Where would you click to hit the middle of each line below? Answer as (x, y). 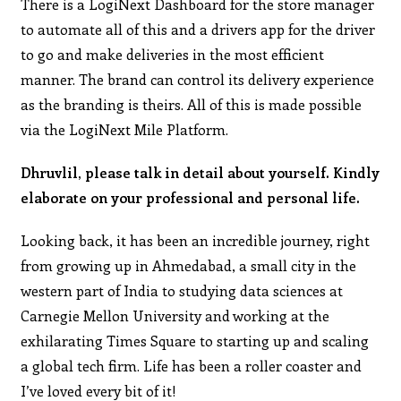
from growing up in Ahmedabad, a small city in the (189, 265)
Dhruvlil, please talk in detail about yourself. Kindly (200, 172)
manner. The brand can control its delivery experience (198, 79)
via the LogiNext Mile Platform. (125, 129)
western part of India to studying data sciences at (182, 290)
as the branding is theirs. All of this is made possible (192, 104)
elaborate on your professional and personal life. (191, 197)
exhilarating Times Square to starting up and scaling (195, 340)
